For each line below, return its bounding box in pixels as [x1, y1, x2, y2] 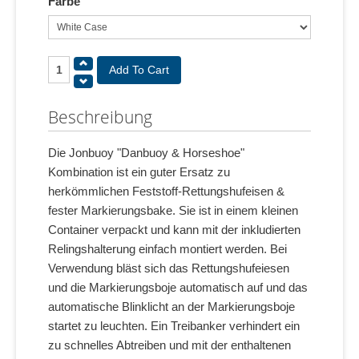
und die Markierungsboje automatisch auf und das [48, 280, 308, 294]
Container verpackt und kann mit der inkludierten [48, 222, 301, 236]
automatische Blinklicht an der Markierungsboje [48, 299, 295, 313]
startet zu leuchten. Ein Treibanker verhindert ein [48, 318, 300, 333]
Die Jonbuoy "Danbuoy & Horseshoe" [48, 145, 244, 159]
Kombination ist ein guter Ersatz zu [48, 164, 230, 179]
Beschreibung [48, 105, 152, 128]
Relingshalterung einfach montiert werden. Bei [48, 241, 287, 256]
